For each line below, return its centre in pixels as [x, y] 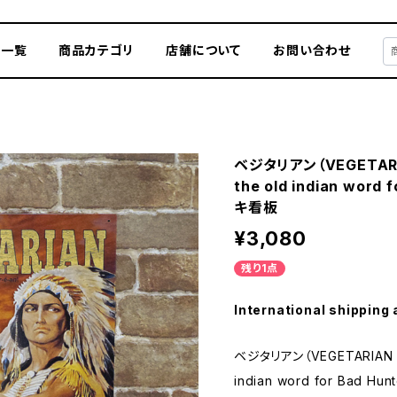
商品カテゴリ [97, 50]
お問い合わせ [312, 50]
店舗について [204, 50]
